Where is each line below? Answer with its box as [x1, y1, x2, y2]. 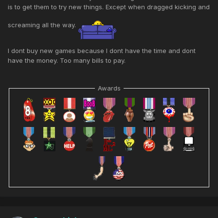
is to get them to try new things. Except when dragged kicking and [8, 3, 210, 11]
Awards [97, 84, 121, 92]
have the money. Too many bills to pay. [8, 56, 126, 65]
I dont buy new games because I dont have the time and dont [8, 47, 196, 55]
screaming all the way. [8, 21, 78, 29]
